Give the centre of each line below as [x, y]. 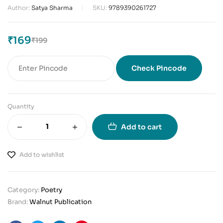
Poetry [52, 190]
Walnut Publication [60, 202]
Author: [19, 7]
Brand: [18, 202]
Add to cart [141, 127]
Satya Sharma [52, 7]
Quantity [21, 106]
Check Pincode [159, 68]
